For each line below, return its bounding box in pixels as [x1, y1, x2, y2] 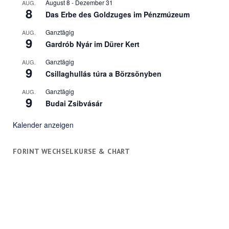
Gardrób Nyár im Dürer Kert [45, 39, 140, 50]
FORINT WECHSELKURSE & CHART [12, 147, 130, 156]
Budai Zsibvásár [45, 98, 102, 109]
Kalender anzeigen [12, 120, 74, 130]
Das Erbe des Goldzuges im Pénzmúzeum [45, 9, 190, 20]
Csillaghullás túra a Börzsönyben [45, 68, 162, 79]
